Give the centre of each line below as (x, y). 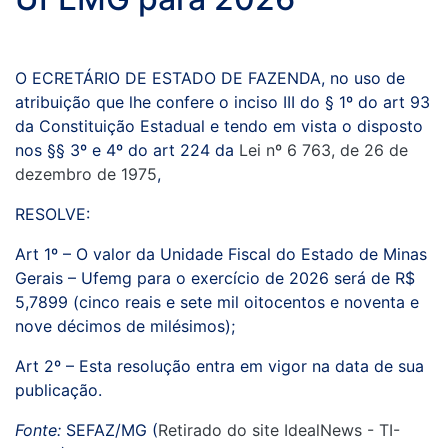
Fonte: (38, 430)
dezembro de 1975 (86, 174)
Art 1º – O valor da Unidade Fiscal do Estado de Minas (221, 254)
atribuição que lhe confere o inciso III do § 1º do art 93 (222, 102)
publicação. (58, 390)
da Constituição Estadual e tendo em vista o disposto (219, 126)
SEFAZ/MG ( (109, 430)
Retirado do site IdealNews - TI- (279, 430)
